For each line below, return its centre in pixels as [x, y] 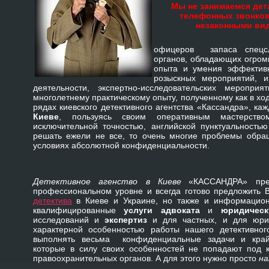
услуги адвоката [162, 210]
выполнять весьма [75, 239]
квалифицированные [79, 210]
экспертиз [126, 220]
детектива [53, 201]
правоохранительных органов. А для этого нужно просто [146, 258]
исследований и [69, 220]
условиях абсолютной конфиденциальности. [121, 145]
